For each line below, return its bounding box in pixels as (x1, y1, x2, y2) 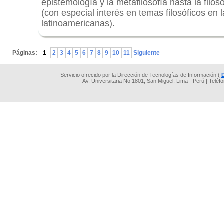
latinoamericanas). (41, 18, 115, 28)
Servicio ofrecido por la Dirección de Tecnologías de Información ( (60, 72, 221, 78)
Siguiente (132, 49, 160, 56)
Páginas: (12, 49, 39, 56)
